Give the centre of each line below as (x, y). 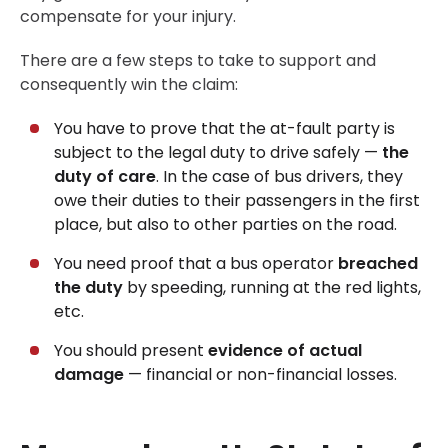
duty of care (105, 177)
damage (89, 375)
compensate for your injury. (128, 17)
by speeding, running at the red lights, (272, 288)
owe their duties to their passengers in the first (237, 201)
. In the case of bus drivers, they (279, 177)
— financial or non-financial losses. (260, 375)
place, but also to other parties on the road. (225, 225)
